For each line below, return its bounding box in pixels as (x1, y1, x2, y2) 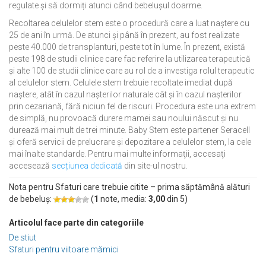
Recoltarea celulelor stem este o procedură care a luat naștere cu (9, 18, 249, 28)
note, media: (99, 194, 148, 204)
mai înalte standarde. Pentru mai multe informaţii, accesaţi (9, 149, 226, 159)
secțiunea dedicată (52, 161, 122, 171)
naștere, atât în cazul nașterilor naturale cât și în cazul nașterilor (9, 90, 242, 100)
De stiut (9, 233, 36, 243)
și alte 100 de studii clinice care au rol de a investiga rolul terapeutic (9, 66, 255, 76)
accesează (9, 161, 52, 171)
